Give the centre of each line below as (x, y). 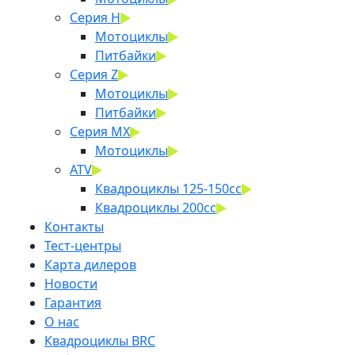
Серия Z (94, 74)
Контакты (74, 226)
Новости (71, 283)
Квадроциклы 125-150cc (168, 188)
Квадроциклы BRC (100, 340)
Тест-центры (83, 245)
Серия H (95, 17)
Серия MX (100, 131)
